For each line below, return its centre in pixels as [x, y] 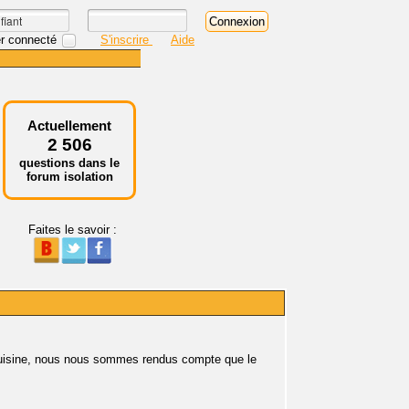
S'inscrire [126, 39]
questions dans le [69, 163]
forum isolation [69, 177]
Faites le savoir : [72, 230]
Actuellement [69, 126]
